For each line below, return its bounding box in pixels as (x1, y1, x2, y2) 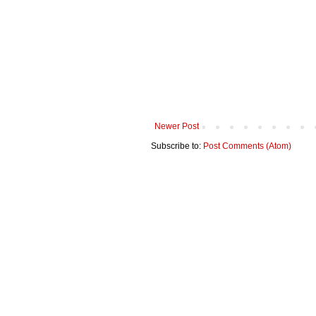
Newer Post (154, 121, 199, 132)
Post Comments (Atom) (203, 141, 291, 152)
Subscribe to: (151, 141, 203, 152)
